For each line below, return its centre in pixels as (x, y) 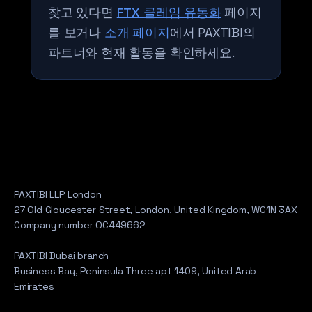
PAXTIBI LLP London (58, 194)
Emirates (34, 286)
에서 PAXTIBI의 (212, 32)
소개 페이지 (137, 32)
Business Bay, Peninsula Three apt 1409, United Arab (135, 271)
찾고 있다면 (83, 12)
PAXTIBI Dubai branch (62, 256)
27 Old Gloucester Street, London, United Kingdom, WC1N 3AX (156, 210)
